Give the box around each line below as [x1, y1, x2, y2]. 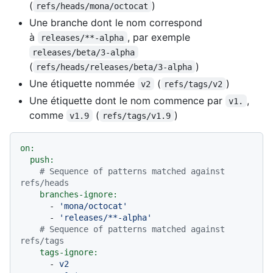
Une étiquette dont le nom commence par [29, 94, 225, 107]
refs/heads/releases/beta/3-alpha [36, 62, 193, 72]
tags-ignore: [40, 247, 98, 257]
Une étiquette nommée [29, 77, 138, 90]
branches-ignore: [40, 189, 118, 199]
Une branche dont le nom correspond [29, 16, 202, 29]
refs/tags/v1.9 [102, 110, 171, 121]
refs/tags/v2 [164, 79, 223, 89]
